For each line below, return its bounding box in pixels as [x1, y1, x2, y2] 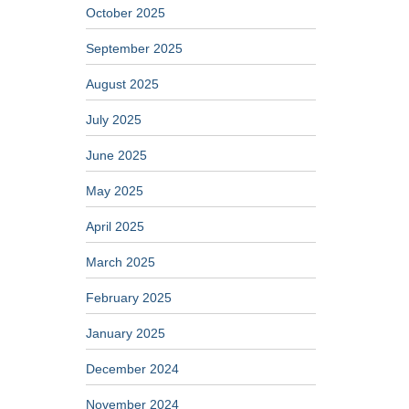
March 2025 [85, 255, 155, 269]
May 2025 [85, 184, 143, 198]
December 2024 [85, 362, 179, 376]
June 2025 [85, 148, 147, 163]
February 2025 [85, 290, 172, 305]
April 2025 [85, 219, 144, 234]
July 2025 [85, 112, 142, 127]
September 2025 [85, 41, 183, 56]
